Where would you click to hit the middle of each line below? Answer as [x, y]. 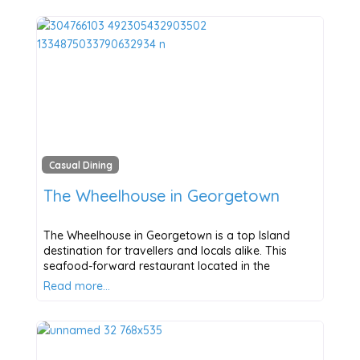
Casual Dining [80, 165]
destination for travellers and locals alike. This [165, 250]
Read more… [76, 286]
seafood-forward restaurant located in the [156, 266]
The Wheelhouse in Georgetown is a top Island [166, 235]
